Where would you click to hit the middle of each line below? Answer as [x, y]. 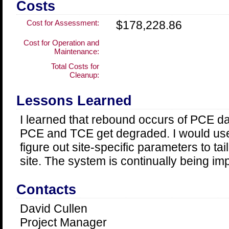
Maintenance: [76, 51]
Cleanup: [84, 75]
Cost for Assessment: [63, 23]
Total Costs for [75, 66]
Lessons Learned [74, 101]
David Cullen [53, 209]
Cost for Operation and [61, 43]
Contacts [46, 190]
